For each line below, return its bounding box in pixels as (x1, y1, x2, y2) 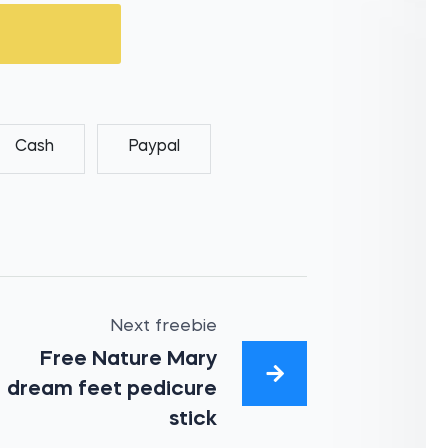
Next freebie (109, 318, 217, 335)
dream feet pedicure (6, 379, 217, 400)
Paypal (128, 139, 181, 155)
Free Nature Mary (39, 349, 217, 370)
